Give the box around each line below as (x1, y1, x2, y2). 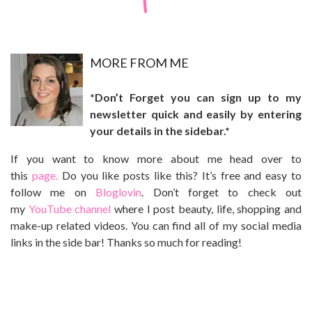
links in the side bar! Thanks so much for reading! (10, 235, 242, 249)
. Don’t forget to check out (141, 185, 302, 199)
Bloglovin (95, 185, 142, 199)
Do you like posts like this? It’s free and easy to (57, 169, 302, 182)
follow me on (10, 185, 96, 199)
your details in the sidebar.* (90, 124, 230, 138)
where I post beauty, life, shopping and (111, 202, 302, 216)
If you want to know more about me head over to (10, 152, 302, 166)
